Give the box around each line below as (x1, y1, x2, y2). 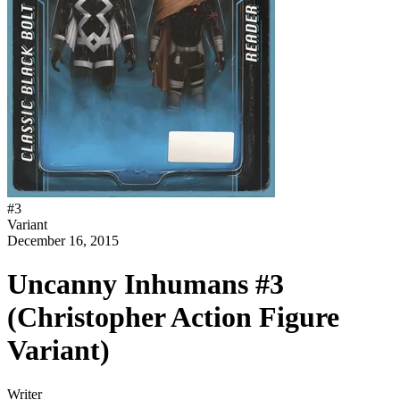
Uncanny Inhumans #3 (7, 268, 284, 301)
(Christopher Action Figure (7, 301, 339, 334)
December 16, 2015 (7, 233, 119, 248)
